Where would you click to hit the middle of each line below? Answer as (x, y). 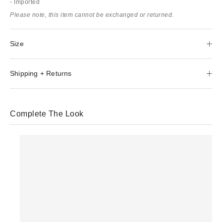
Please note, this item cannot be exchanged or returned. (92, 15)
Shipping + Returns (41, 73)
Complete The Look (47, 113)
